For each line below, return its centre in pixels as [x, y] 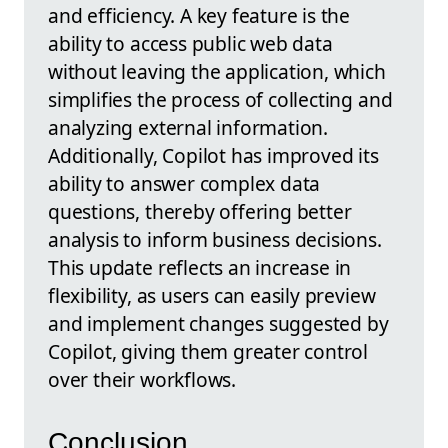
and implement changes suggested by [218, 324]
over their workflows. [142, 380]
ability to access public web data [190, 44]
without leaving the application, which [217, 72]
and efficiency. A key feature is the [199, 16]
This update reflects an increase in [200, 268]
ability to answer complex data [184, 184]
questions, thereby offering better [200, 212]
